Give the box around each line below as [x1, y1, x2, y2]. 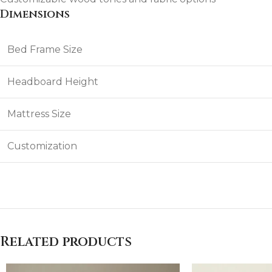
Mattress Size [7, 108, 71, 120]
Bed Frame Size [7, 44, 83, 56]
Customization [7, 140, 77, 152]
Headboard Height [7, 76, 98, 88]
